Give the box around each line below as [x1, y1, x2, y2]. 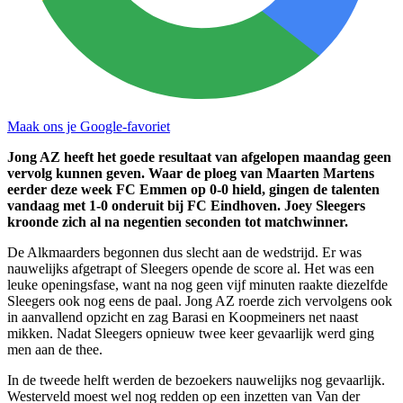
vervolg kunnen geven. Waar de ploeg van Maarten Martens [7, 165, 374, 181]
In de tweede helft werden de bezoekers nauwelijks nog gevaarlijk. [7, 372, 385, 388]
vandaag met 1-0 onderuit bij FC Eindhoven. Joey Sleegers [7, 197, 365, 213]
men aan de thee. [7, 341, 103, 357]
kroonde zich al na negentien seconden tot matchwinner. [7, 213, 352, 229]
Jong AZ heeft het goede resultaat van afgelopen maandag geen [7, 148, 391, 165]
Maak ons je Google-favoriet [7, 118, 170, 134]
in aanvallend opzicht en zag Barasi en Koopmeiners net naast [7, 309, 358, 325]
